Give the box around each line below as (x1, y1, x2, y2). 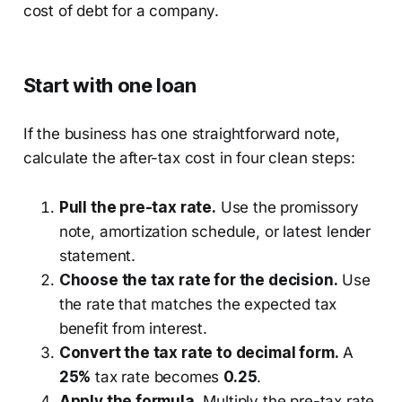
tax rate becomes (91, 367, 224, 386)
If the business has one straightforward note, (22, 124, 341, 143)
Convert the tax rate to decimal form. (58, 343, 339, 362)
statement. (58, 246, 136, 265)
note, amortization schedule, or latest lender (58, 222, 371, 240)
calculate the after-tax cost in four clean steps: (22, 148, 355, 167)
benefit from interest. (58, 319, 207, 337)
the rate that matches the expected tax (58, 294, 337, 313)
